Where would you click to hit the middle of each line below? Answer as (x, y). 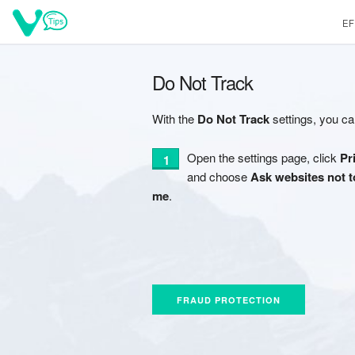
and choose (219, 176)
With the (175, 118)
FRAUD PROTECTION (229, 300)
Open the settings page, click (263, 157)
